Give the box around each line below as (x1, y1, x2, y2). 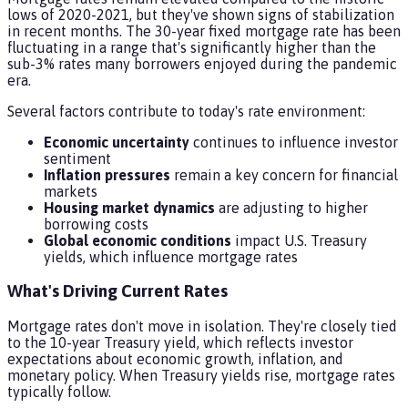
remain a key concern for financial (170, 166, 398, 183)
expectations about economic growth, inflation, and (7, 351, 343, 368)
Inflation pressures (44, 166, 170, 183)
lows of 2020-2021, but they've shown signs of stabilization (7, 5, 394, 23)
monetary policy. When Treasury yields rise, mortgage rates (7, 367, 395, 384)
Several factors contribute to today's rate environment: (7, 102, 365, 119)
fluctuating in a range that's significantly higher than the (7, 38, 376, 56)
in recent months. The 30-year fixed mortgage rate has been (7, 22, 401, 39)
